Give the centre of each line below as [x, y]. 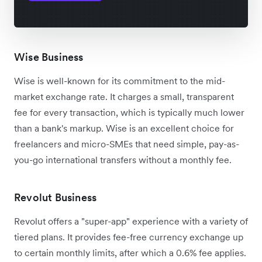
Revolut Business [56, 198]
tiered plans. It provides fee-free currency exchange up [129, 237]
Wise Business [49, 57]
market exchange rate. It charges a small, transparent [124, 97]
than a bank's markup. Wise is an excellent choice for [124, 128]
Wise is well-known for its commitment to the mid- [120, 81]
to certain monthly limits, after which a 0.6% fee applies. [130, 253]
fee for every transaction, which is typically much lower [129, 113]
